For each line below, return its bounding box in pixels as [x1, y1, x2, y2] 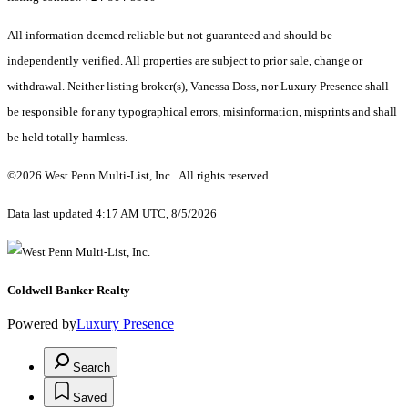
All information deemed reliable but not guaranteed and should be [7, 27, 332, 42]
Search [73, 360, 110, 374]
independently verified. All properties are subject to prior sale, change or [7, 53, 362, 67]
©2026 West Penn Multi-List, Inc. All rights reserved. [7, 168, 271, 182]
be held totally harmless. [7, 129, 127, 144]
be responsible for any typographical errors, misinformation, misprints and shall [7, 104, 397, 118]
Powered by [7, 315, 76, 331]
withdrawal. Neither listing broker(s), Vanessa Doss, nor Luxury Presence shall [7, 78, 389, 93]
